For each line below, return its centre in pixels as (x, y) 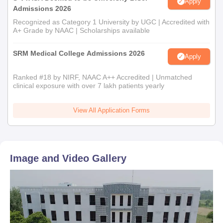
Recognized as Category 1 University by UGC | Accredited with (111, 22)
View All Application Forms (111, 111)
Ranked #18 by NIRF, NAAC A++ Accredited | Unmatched (103, 77)
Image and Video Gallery (68, 159)
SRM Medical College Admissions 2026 (79, 54)
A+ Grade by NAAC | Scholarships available (81, 31)
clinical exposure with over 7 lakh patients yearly (89, 86)
